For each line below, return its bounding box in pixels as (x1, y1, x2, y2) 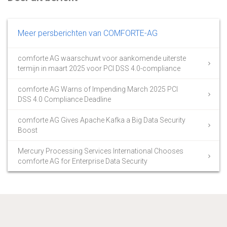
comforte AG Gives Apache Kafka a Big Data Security (18, 116, 185, 124)
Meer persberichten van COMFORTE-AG (18, 28, 158, 38)
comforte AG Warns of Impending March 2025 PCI (18, 85, 178, 93)
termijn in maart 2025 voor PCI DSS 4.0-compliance (18, 64, 180, 72)
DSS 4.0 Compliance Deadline (18, 95, 111, 103)
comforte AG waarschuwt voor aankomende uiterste (18, 54, 186, 62)
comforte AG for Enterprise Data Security (18, 157, 147, 165)
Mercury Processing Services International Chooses (18, 146, 183, 155)
